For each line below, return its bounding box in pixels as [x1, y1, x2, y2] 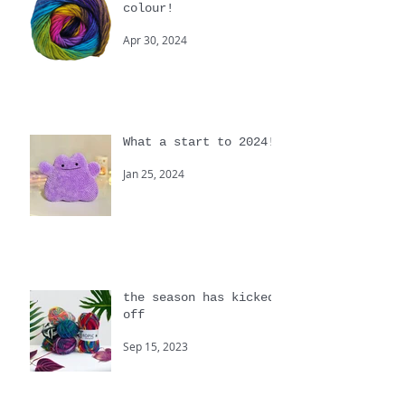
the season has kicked [123, 339, 275, 354]
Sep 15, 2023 [123, 388, 188, 403]
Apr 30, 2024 [123, 81, 187, 97]
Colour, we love [123, 33, 231, 48]
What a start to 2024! [123, 184, 275, 199]
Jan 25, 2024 [123, 215, 184, 231]
